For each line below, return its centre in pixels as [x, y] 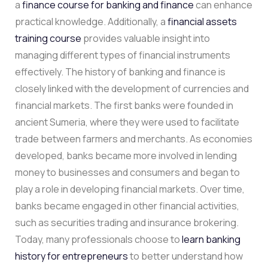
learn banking [211, 239]
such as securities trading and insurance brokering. [127, 222]
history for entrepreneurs [71, 256]
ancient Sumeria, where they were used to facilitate [127, 122]
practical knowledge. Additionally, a [90, 21]
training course [48, 38]
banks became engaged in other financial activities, [127, 205]
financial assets [201, 21]
